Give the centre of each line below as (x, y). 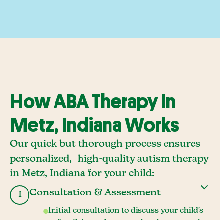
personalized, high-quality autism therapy (109, 159)
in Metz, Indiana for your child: (82, 174)
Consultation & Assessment (95, 193)
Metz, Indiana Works (95, 125)
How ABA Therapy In (93, 102)
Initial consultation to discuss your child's (126, 211)
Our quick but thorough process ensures (105, 144)
